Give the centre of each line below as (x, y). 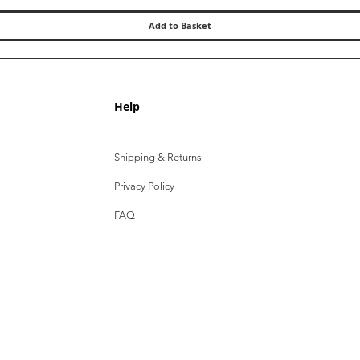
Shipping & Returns (158, 157)
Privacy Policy (144, 186)
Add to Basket (180, 25)
